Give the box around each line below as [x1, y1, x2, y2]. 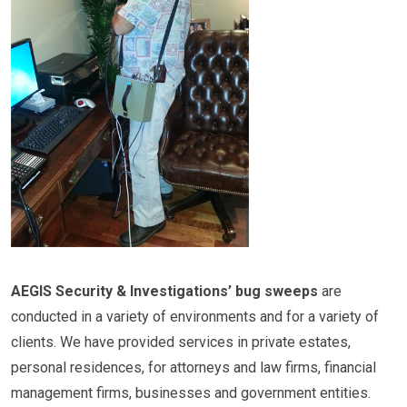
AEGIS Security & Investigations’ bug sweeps [11, 282, 318, 300]
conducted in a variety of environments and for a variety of [11, 307, 379, 325]
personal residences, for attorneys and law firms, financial [11, 358, 376, 376]
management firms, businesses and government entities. [11, 383, 371, 402]
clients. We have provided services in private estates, [11, 333, 351, 351]
